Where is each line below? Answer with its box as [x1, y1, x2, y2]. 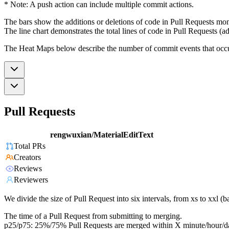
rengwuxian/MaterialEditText [50, 130, 153, 140]
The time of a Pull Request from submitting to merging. [4, 212, 182, 221]
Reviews [14, 164, 42, 173]
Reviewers [14, 175, 48, 185]
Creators [14, 153, 41, 162]
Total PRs [14, 142, 45, 151]
